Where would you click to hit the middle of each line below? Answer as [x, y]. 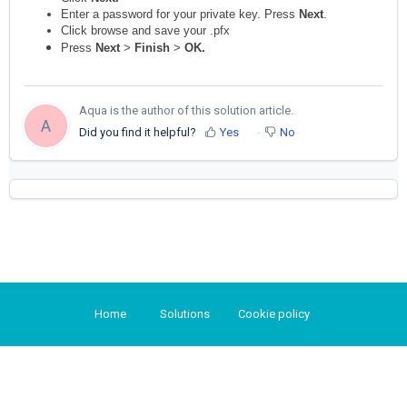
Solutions [184, 314]
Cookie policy [273, 314]
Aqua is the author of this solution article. [186, 110]
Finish [152, 48]
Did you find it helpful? [138, 132]
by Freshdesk [257, 372]
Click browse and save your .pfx [145, 31]
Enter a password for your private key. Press [180, 15]
